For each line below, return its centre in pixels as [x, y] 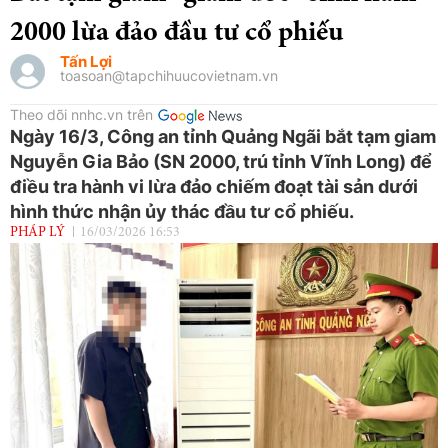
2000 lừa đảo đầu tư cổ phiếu [177, 33]
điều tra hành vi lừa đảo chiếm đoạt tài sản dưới [214, 186]
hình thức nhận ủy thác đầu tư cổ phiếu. [182, 211]
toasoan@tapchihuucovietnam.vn [169, 75]
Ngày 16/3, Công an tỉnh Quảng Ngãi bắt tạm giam [223, 136]
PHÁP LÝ [37, 232]
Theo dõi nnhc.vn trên [81, 114]
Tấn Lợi [86, 61]
